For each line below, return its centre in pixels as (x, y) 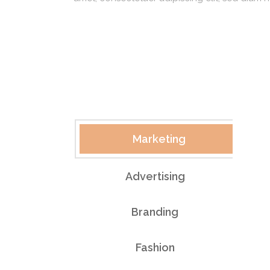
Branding (155, 212)
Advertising (155, 176)
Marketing (159, 139)
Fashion (155, 247)
